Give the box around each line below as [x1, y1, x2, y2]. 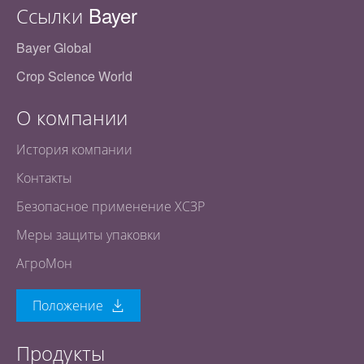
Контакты [16, 168, 72, 187]
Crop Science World [16, 67, 132, 85]
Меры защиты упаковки [16, 225, 161, 244]
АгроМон [16, 253, 72, 272]
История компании [16, 140, 132, 158]
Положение [32, 296, 103, 314]
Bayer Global [16, 38, 92, 57]
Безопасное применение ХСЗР [16, 197, 205, 215]
